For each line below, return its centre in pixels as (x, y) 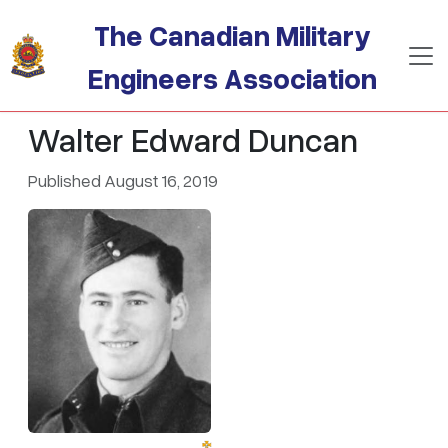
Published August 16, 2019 (123, 180)
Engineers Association (233, 77)
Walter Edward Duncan (193, 139)
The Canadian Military (233, 34)
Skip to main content (94, 14)
